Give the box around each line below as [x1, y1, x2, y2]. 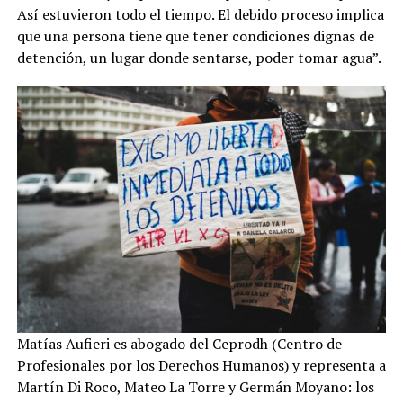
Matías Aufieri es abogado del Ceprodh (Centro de [16, 333, 342, 354]
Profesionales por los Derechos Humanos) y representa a [16, 354, 386, 375]
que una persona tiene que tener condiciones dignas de [16, 25, 374, 46]
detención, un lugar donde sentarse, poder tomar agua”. [16, 47, 381, 67]
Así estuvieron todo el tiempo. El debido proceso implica [16, 4, 384, 24]
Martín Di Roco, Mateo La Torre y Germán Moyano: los [16, 376, 374, 397]
